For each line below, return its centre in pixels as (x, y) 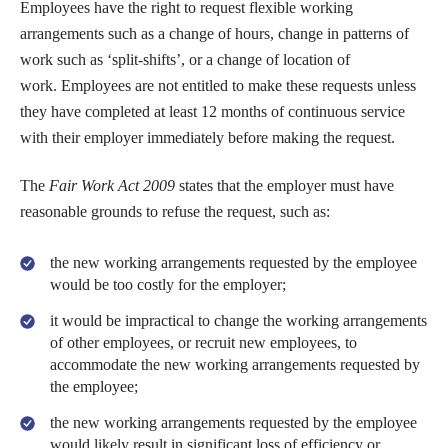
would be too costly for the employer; (168, 284)
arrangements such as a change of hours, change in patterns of (214, 33)
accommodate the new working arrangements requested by (235, 364)
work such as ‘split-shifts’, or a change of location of (185, 59)
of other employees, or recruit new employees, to (203, 342)
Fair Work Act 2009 (112, 185)
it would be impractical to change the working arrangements (238, 320)
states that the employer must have (284, 185)
